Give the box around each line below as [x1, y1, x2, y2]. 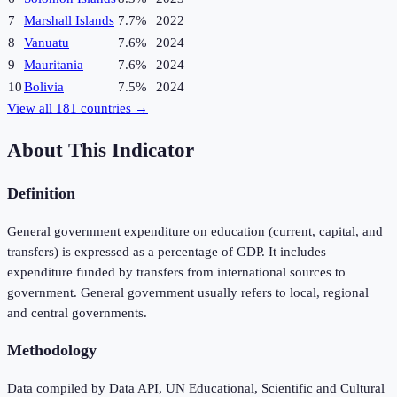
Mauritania [24, 58, 83, 73]
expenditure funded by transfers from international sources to [7, 264, 346, 279]
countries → [77, 101, 148, 116]
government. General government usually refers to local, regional [7, 284, 369, 300]
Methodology [7, 341, 97, 360]
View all [7, 101, 56, 116]
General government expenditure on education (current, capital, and [7, 223, 383, 238]
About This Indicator [7, 138, 194, 161]
